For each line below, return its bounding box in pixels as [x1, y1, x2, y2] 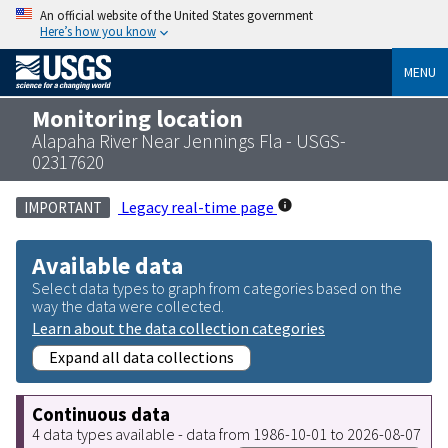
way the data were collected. [32, 295, 224, 316]
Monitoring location [32, 103, 243, 133]
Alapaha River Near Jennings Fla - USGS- [32, 128, 346, 153]
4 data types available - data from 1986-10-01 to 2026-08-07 [32, 423, 421, 444]
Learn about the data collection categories [32, 317, 325, 338]
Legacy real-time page [118, 196, 277, 217]
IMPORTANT [24, 197, 102, 217]
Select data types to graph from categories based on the [32, 277, 402, 298]
